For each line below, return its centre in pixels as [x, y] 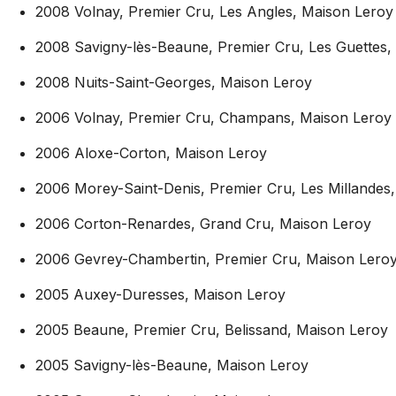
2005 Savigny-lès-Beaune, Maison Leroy [172, 365]
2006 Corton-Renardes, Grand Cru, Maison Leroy [203, 223]
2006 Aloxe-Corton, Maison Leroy [151, 152]
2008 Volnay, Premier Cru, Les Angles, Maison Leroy [214, 11]
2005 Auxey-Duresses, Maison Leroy [160, 294]
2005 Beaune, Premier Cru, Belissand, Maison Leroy [212, 329]
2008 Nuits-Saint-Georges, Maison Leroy [174, 82]
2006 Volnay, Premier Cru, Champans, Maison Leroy [213, 117]
